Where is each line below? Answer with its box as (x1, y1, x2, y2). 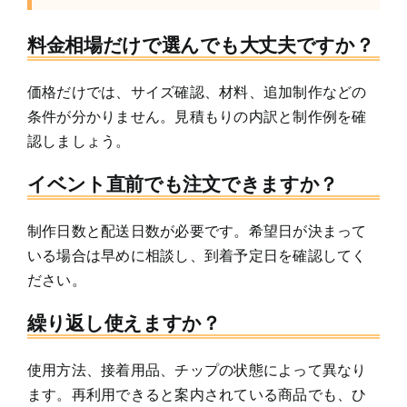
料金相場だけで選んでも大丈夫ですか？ (27, 34, 374, 57)
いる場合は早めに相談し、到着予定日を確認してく (27, 246, 367, 265)
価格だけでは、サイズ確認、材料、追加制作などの (27, 83, 367, 102)
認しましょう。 (27, 132, 131, 151)
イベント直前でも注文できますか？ (27, 173, 338, 196)
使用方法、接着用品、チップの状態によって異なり (27, 361, 367, 380)
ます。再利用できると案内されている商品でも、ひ (27, 385, 367, 404)
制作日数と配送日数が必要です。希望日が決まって (27, 222, 367, 241)
